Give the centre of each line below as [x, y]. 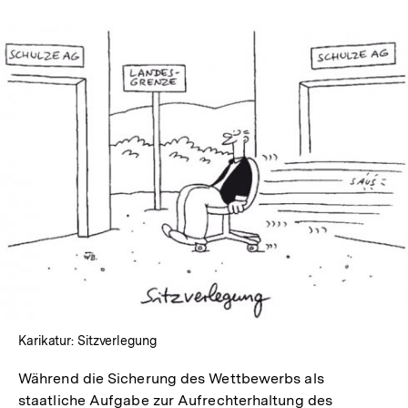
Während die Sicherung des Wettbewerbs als [171, 379]
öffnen [226, 215]
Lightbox [234, 199]
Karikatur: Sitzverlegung [87, 341]
